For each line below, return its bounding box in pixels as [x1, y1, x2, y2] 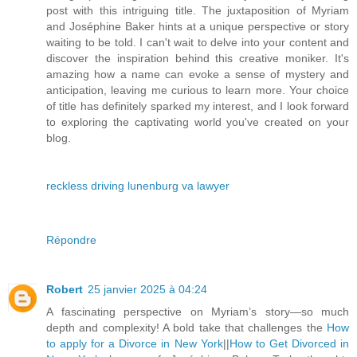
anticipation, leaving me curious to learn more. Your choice [46, 84, 349, 97]
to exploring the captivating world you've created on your [46, 116, 349, 129]
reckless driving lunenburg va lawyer [46, 179, 229, 193]
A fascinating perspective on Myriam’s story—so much [46, 305, 349, 319]
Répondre [46, 233, 96, 247]
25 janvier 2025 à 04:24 [88, 283, 207, 296]
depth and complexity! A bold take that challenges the [46, 321, 327, 335]
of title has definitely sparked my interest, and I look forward [46, 100, 349, 113]
